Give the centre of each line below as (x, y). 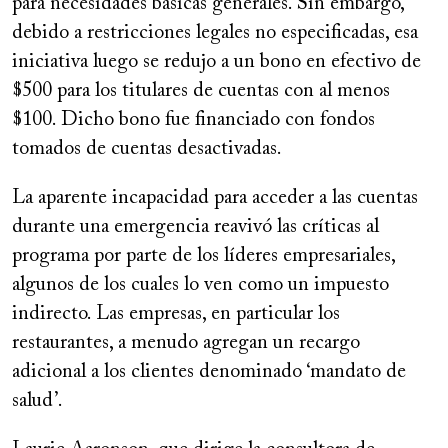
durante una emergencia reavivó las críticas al (195, 227)
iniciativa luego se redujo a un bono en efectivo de (216, 62)
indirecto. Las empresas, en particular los (176, 314)
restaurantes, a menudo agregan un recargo (186, 343)
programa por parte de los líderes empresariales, (203, 256)
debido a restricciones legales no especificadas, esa (215, 33)
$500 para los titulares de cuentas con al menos (201, 91)
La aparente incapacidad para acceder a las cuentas (215, 198)
